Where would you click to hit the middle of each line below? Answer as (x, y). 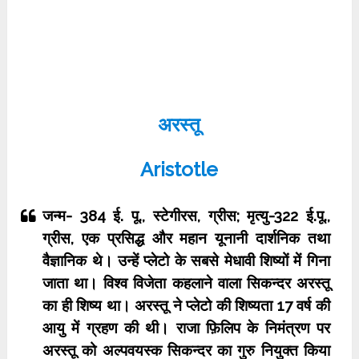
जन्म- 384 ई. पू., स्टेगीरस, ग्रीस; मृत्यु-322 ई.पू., (186, 216)
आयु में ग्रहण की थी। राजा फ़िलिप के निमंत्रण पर (186, 328)
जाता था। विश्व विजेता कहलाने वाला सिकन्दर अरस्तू (186, 283)
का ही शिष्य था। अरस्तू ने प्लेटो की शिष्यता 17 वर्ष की (186, 305)
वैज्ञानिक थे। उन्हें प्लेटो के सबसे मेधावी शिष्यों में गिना (186, 260)
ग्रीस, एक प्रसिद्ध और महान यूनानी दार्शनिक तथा (186, 238)
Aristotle (179, 169)
